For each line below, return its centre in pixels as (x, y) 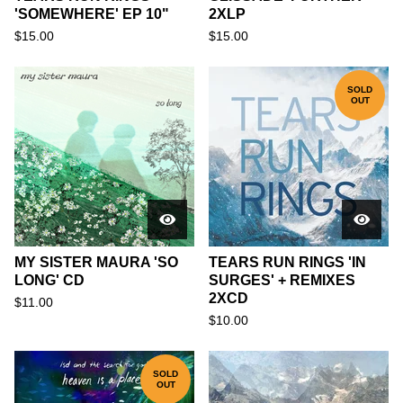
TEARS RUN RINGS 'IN (287, 262)
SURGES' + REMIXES (282, 280)
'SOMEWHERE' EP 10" (92, 14)
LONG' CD (49, 280)
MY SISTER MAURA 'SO (96, 262)
